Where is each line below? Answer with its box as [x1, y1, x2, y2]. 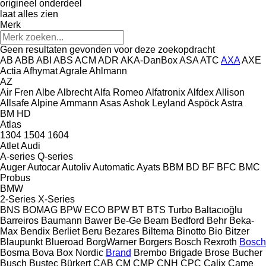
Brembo [134, 247, 167, 258]
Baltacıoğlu [195, 204, 242, 215]
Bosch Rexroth [175, 236, 237, 247]
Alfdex [187, 87, 214, 97]
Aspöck [188, 97, 219, 108]
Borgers [139, 236, 172, 247]
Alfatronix [145, 87, 185, 97]
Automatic [93, 161, 135, 172]
